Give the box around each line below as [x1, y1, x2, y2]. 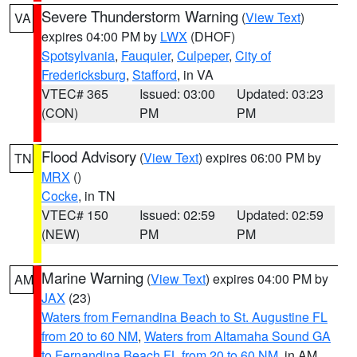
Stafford [132, 65, 177, 84]
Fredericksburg [41, 65, 126, 84]
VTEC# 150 [41, 206, 108, 224]
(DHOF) [187, 27, 235, 45]
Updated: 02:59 [237, 206, 324, 224]
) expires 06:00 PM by [198, 148, 321, 167]
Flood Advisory [41, 146, 136, 167]
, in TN [78, 186, 116, 205]
